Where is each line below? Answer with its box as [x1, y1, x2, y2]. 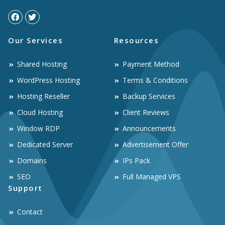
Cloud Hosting [17, 107, 63, 118]
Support [8, 183, 43, 193]
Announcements [123, 124, 176, 134]
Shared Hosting [17, 59, 67, 69]
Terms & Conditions [123, 75, 188, 85]
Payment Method [123, 59, 179, 69]
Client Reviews [123, 107, 169, 118]
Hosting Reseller [17, 91, 70, 101]
